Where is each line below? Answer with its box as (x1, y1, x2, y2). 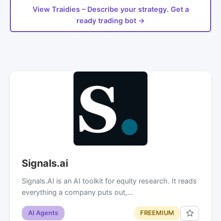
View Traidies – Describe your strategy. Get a (32, 4, 189, 13)
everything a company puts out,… (22, 187, 133, 196)
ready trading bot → (76, 16, 145, 25)
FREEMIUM (140, 209, 174, 217)
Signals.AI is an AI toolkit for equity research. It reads (22, 176, 197, 185)
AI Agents (28, 209, 58, 217)
